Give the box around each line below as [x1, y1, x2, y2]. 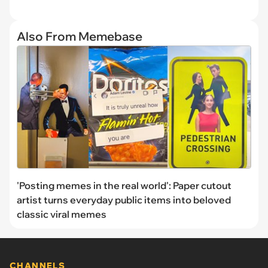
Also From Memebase [17, 29, 142, 44]
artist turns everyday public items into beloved [17, 193, 231, 206]
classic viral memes [17, 208, 106, 220]
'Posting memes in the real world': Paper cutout [17, 179, 232, 191]
